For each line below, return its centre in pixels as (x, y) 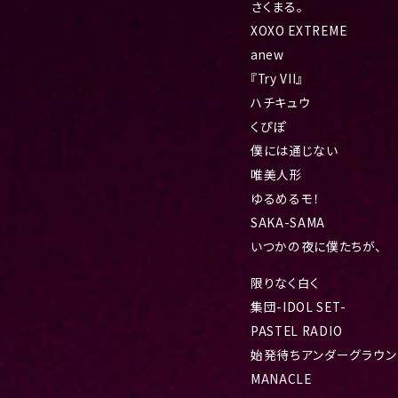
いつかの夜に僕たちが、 (316, 246)
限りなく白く (286, 283)
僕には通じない (295, 150)
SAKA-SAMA (288, 222)
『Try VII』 (277, 78)
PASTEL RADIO (297, 330)
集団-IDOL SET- (298, 306)
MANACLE (281, 378)
